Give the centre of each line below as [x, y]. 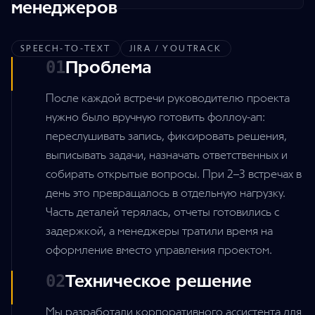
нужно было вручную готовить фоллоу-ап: [155, 117]
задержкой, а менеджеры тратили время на [159, 231]
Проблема [108, 67]
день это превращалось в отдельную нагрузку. [166, 193]
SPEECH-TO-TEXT [66, 49]
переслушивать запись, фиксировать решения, [166, 136]
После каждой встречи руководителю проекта [168, 98]
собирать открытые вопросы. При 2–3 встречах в [174, 174]
